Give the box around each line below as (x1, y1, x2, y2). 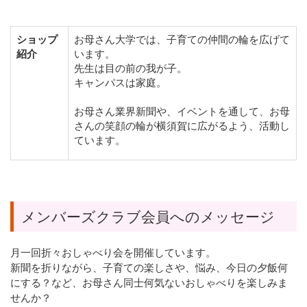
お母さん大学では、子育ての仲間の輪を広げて (74, 34, 290, 46)
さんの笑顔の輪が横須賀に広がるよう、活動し (74, 120, 290, 132)
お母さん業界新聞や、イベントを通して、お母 (74, 106, 290, 118)
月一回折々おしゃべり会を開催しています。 (10, 247, 216, 259)
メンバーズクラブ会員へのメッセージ (21, 208, 275, 225)
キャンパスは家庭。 (74, 77, 167, 89)
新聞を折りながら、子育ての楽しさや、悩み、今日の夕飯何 (10, 262, 288, 274)
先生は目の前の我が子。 (74, 62, 187, 75)
